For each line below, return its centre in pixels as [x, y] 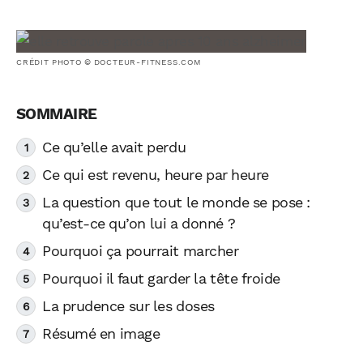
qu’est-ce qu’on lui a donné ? [139, 223]
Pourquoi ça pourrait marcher [141, 251]
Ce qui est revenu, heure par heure [156, 175]
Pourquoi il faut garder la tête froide [161, 278]
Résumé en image [101, 333]
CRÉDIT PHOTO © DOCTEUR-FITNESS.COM [109, 62]
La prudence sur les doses [128, 306]
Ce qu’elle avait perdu [114, 147]
